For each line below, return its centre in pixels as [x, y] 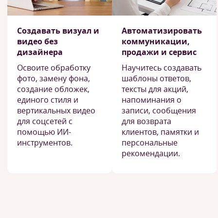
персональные [150, 143]
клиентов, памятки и [160, 132]
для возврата [146, 121]
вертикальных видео [56, 110]
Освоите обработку [54, 68]
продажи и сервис [159, 52]
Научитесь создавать [162, 68]
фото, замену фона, [54, 78]
